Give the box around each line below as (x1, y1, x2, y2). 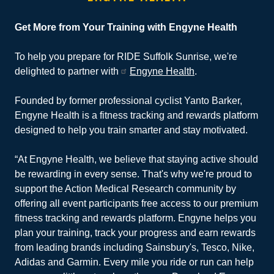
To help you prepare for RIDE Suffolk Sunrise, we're (15, 51, 237, 62)
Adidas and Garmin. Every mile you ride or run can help (15, 256, 254, 267)
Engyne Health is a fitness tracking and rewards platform (15, 109, 258, 120)
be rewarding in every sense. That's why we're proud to (15, 168, 252, 179)
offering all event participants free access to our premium (15, 198, 258, 209)
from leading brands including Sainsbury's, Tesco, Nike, (15, 242, 254, 253)
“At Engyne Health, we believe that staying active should (15, 154, 258, 165)
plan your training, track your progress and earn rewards (15, 227, 256, 238)
